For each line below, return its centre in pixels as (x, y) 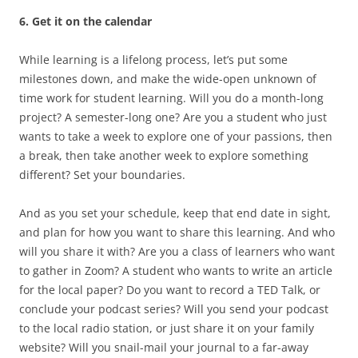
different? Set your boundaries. (102, 175)
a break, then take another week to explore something (164, 156)
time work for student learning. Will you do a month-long (171, 98)
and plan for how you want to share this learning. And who (177, 233)
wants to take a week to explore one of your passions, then (176, 137)
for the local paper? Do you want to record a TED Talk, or (170, 290)
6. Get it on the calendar (86, 22)
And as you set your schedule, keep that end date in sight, (175, 213)
